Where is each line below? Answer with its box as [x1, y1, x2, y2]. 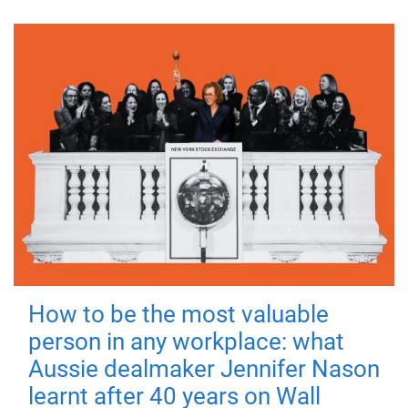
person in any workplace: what [28, 328, 344, 355]
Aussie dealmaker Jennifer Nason [28, 355, 380, 382]
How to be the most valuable [28, 301, 329, 328]
